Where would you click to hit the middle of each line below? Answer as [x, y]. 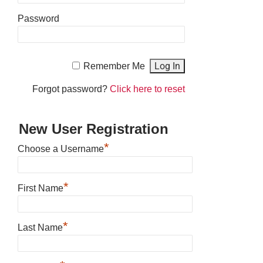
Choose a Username [61, 149]
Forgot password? [71, 89]
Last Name [40, 228]
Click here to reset [148, 89]
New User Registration [94, 129]
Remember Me [114, 66]
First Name [41, 188]
